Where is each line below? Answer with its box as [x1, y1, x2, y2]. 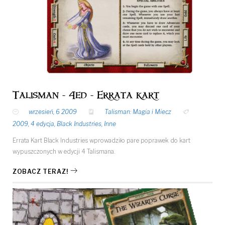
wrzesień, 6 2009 [29, 107, 77, 116]
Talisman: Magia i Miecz [104, 107, 171, 116]
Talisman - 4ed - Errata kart [13, 92, 159, 98]
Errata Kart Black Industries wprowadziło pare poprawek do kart [13, 136, 190, 144]
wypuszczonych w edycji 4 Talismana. [13, 147, 116, 155]
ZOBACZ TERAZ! [13, 167, 68, 175]
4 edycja [31, 120, 54, 128]
